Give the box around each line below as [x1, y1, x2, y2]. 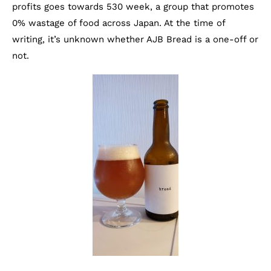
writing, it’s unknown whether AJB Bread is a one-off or [12, 34, 258, 45]
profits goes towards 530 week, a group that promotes [12, 1, 254, 12]
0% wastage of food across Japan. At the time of [12, 18, 225, 28]
